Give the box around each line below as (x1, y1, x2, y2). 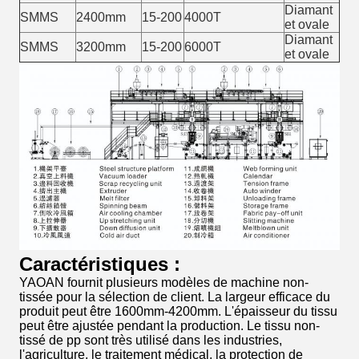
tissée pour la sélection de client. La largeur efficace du (19, 289, 330, 304)
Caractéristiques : (19, 252, 180, 275)
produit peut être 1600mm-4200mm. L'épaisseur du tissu (19, 304, 337, 318)
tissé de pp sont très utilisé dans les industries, (19, 333, 282, 347)
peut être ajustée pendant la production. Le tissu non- (19, 318, 320, 333)
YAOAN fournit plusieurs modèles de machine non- (19, 275, 309, 289)
